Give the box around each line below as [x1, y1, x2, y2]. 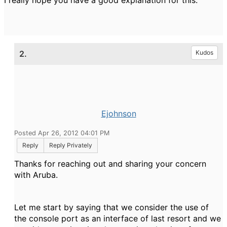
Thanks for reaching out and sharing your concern [14, 159, 206, 169]
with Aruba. [14, 170, 58, 180]
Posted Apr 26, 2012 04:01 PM [14, 129, 109, 137]
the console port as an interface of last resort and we [14, 213, 221, 223]
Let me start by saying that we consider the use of [14, 202, 209, 212]
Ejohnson [101, 108, 136, 119]
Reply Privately [49, 141, 92, 149]
